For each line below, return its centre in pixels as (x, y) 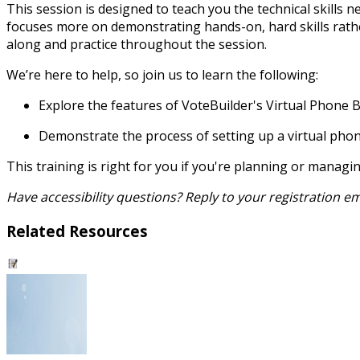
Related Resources (77, 231)
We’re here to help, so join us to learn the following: (162, 75)
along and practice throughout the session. (137, 45)
